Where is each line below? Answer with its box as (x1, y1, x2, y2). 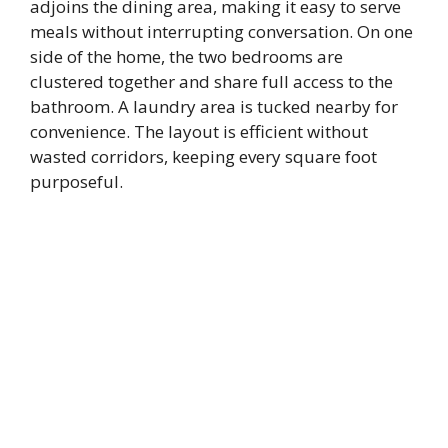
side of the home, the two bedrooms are (30, 45, 343, 69)
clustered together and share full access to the (30, 70, 393, 94)
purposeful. (30, 170, 123, 194)
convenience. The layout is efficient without (30, 120, 368, 144)
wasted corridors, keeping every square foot (30, 145, 377, 169)
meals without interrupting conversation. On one (30, 20, 413, 44)
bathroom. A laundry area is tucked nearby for (30, 95, 398, 119)
